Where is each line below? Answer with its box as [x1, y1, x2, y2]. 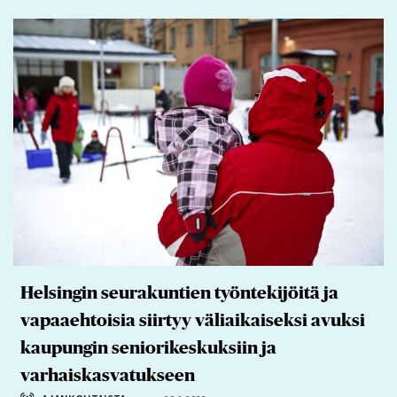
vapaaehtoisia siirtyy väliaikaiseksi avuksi [19, 311, 365, 330]
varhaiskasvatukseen [19, 366, 195, 385]
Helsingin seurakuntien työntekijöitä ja [19, 284, 339, 302]
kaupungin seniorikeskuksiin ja [19, 339, 276, 357]
